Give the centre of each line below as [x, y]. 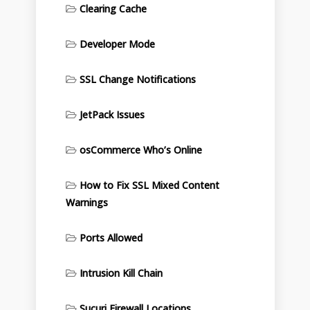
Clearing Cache [113, 9]
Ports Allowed [111, 238]
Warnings [86, 202]
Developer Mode [117, 44]
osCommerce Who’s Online [140, 150]
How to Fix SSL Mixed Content [149, 185]
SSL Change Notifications [137, 79]
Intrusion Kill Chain [121, 273]
